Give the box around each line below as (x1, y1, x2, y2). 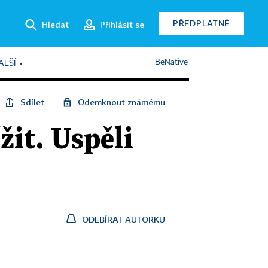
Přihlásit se (100, 19, 144, 29)
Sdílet (20, 97, 44, 107)
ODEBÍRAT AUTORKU (82, 214, 165, 224)
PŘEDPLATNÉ (173, 18, 230, 28)
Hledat (42, 19, 69, 29)
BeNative (155, 58, 188, 66)
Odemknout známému (78, 97, 165, 107)
